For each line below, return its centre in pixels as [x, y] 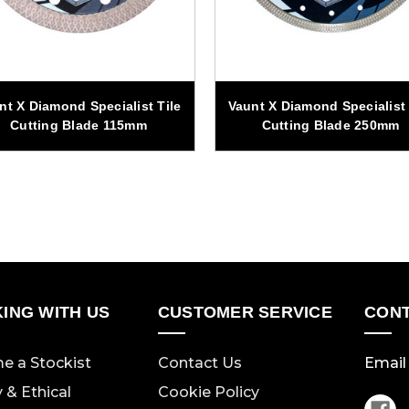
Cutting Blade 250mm [330, 126]
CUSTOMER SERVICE [245, 313]
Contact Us [199, 363]
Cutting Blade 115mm [79, 126]
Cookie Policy [208, 393]
